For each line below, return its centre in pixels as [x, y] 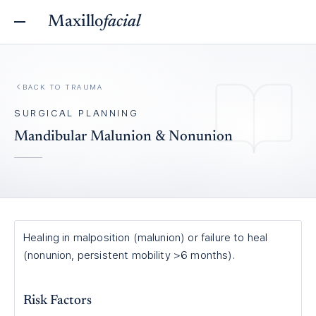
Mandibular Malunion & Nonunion [123, 137]
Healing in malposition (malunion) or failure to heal [146, 238]
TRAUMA [84, 86]
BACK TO [44, 86]
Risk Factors [57, 301]
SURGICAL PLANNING [77, 113]
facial [122, 22]
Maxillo [75, 22]
